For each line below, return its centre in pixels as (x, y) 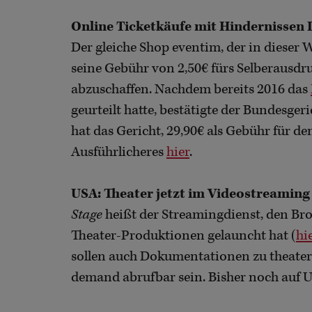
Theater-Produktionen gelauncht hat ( (184, 235)
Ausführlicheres (119, 152)
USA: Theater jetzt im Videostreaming (190, 194)
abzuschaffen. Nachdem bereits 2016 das (191, 89)
